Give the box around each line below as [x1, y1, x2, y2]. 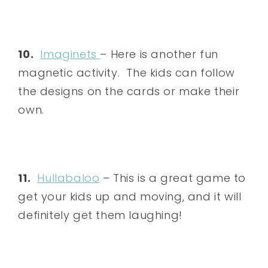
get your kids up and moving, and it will [18, 188, 242, 204]
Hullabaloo [37, 170, 100, 185]
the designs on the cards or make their [18, 83, 240, 99]
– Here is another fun [100, 46, 219, 62]
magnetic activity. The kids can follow [18, 65, 235, 80]
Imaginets [40, 46, 100, 62]
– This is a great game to [99, 170, 246, 185]
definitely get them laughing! [18, 207, 182, 223]
